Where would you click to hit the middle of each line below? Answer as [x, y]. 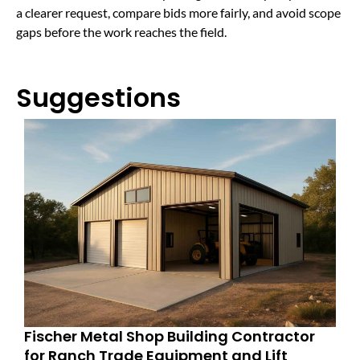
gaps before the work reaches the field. [121, 31]
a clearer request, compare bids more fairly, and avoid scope [178, 12]
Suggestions [98, 98]
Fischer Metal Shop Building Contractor [170, 336]
